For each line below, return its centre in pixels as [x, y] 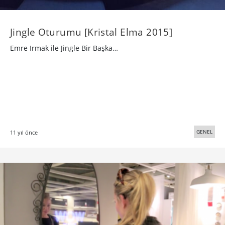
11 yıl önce [24, 132]
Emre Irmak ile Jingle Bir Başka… [64, 48]
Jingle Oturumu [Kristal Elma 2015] [91, 32]
